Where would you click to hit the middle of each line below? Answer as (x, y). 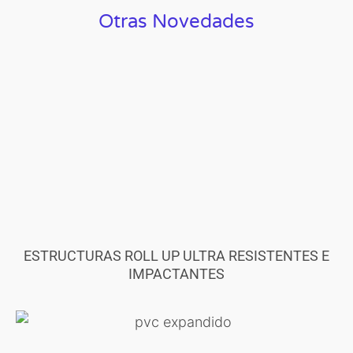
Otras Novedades (176, 22)
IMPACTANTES (176, 274)
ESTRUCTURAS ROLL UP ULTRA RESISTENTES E (176, 256)
